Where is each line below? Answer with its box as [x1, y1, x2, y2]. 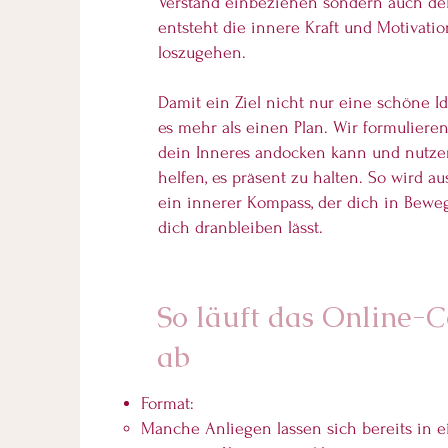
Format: [141, 394, 194, 413]
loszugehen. [158, 43, 246, 62]
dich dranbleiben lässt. [158, 218, 323, 237]
